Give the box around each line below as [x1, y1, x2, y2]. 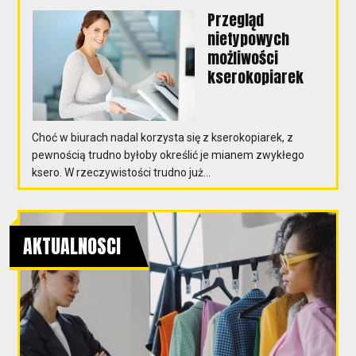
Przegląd [207, 8, 265, 31]
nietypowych [207, 27, 290, 50]
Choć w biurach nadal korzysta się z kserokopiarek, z [32, 130, 294, 144]
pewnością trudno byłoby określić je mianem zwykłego [32, 148, 305, 161]
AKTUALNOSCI [23, 231, 122, 261]
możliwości [207, 46, 279, 69]
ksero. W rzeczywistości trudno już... [32, 165, 211, 179]
